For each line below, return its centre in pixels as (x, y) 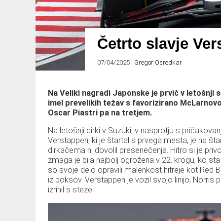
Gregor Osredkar (158, 62)
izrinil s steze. (71, 190)
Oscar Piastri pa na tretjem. (100, 113)
